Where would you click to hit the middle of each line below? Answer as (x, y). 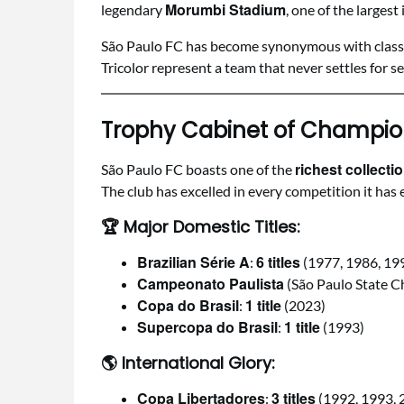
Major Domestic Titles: (212, 227)
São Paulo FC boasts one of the (198, 169)
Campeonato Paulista (211, 284)
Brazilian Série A (193, 262)
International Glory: (198, 363)
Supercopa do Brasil (207, 327)
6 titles (278, 262)
